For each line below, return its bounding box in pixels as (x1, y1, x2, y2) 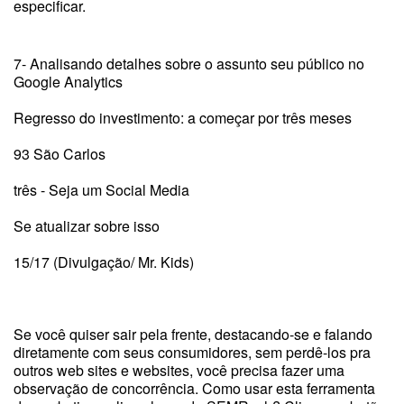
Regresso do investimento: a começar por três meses (14, 107, 352, 128)
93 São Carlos (14, 143, 106, 164)
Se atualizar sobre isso (14, 216, 160, 236)
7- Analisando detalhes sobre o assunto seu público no (14, 53, 364, 74)
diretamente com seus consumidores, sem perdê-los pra (14, 342, 371, 363)
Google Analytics (14, 71, 123, 92)
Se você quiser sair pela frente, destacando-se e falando (14, 324, 372, 344)
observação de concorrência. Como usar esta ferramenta (14, 378, 375, 399)
